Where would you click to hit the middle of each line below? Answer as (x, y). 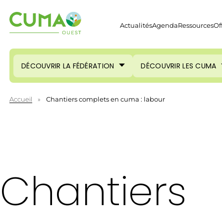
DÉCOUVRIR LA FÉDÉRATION (68, 66)
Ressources (196, 26)
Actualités (136, 26)
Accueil (21, 99)
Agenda (165, 26)
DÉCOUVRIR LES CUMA (179, 66)
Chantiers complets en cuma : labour (106, 99)
